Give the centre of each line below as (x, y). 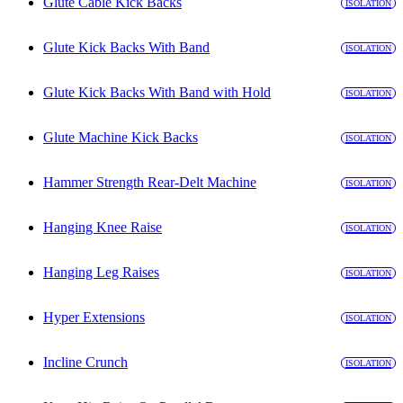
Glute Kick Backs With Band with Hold (157, 93)
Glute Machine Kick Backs (121, 138)
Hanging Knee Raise (103, 228)
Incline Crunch (85, 363)
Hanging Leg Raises (101, 273)
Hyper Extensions (94, 318)
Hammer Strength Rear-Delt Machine (150, 183)
